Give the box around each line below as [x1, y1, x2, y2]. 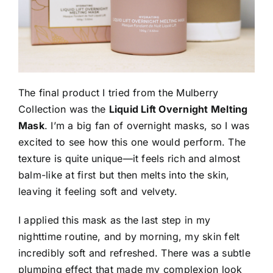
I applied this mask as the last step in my [18, 214, 211, 227]
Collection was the [18, 103, 109, 116]
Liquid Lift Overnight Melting [108, 103, 248, 116]
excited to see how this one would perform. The [18, 136, 246, 149]
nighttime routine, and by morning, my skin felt [18, 230, 240, 243]
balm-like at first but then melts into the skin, [18, 169, 230, 182]
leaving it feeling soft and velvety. [18, 185, 178, 198]
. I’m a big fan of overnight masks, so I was [44, 119, 250, 132]
